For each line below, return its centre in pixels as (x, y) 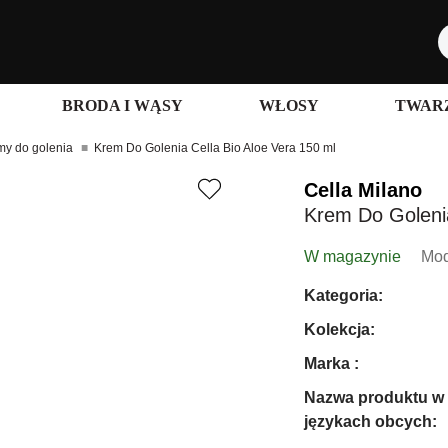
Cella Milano (363, 190)
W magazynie (352, 256)
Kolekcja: (339, 329)
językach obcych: (370, 421)
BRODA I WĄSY (122, 105)
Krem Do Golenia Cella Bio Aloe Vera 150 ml (215, 148)
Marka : (331, 363)
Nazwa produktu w (374, 397)
